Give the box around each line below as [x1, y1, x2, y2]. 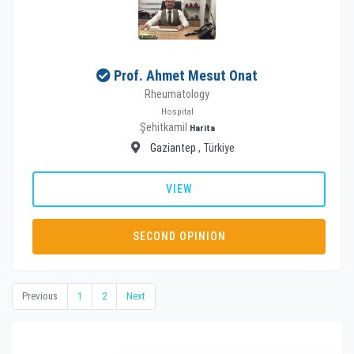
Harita [189, 122, 215, 134]
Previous [22, 289, 58, 302]
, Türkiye [198, 141, 235, 154]
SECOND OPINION [132, 229, 226, 243]
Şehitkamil [139, 120, 190, 134]
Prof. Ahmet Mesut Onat [114, 66, 258, 84]
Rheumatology [145, 87, 209, 100]
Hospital [160, 106, 194, 117]
